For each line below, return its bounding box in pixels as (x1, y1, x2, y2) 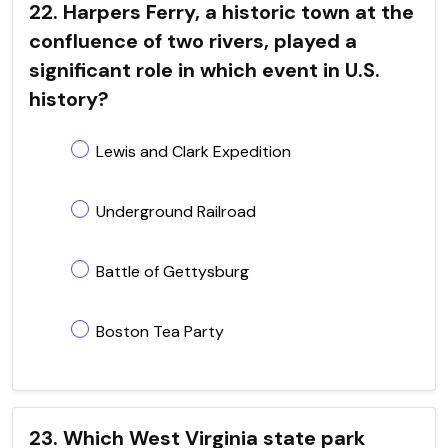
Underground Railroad (96, 200, 256, 222)
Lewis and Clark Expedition (96, 140, 291, 162)
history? (29, 85, 109, 112)
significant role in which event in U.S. (29, 56, 380, 83)
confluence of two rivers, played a (29, 27, 357, 54)
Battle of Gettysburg (96, 260, 249, 282)
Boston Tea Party (96, 320, 224, 342)
